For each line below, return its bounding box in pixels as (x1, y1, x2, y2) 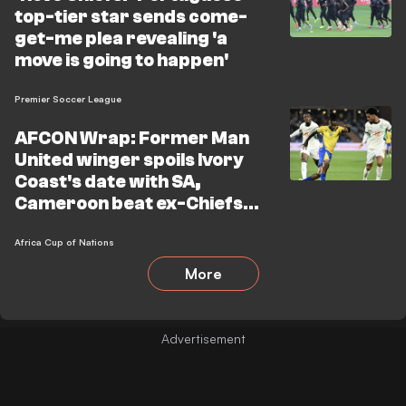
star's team (14, 215, 118, 236)
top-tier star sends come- (14, 6, 247, 27)
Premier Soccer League (14, 93, 121, 104)
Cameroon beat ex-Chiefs (14, 193, 243, 214)
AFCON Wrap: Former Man (14, 128, 249, 149)
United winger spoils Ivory (14, 150, 243, 170)
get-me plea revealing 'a (14, 28, 227, 49)
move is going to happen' (14, 50, 229, 71)
